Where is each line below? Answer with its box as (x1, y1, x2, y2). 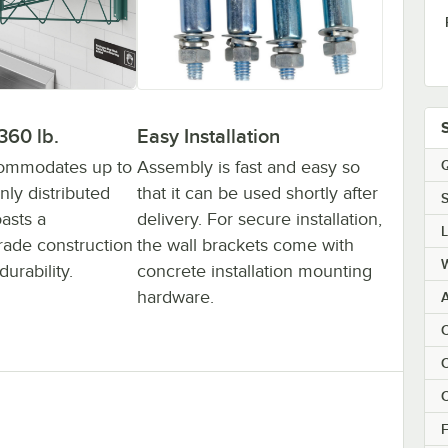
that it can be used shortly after (137, 182, 378, 203)
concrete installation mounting (137, 260, 372, 281)
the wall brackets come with (137, 234, 354, 255)
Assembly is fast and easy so (137, 156, 360, 177)
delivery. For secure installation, (137, 208, 382, 229)
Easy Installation (137, 124, 280, 147)
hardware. (137, 286, 214, 307)
